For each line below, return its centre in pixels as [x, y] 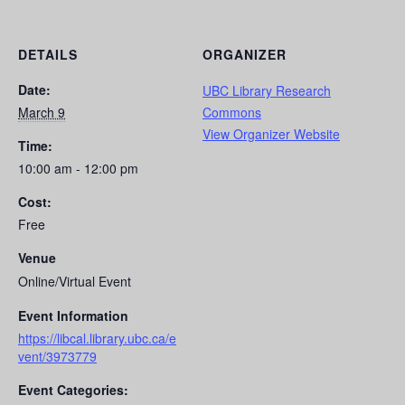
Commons [232, 113]
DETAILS [48, 55]
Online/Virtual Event [75, 282]
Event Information [73, 316]
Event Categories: [73, 390]
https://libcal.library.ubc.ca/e [97, 339]
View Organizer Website [271, 134]
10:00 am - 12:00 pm [78, 169]
